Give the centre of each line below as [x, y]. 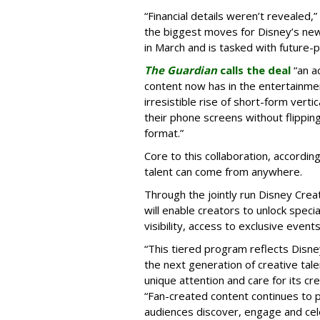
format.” [164, 132]
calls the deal [254, 70]
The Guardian [181, 70]
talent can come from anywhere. [225, 171]
